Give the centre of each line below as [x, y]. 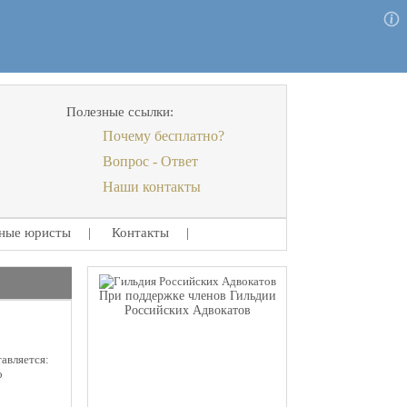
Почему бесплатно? [164, 136]
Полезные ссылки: [120, 112]
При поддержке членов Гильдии [187, 296]
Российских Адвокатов [187, 310]
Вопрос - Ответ [150, 161]
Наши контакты [152, 187]
